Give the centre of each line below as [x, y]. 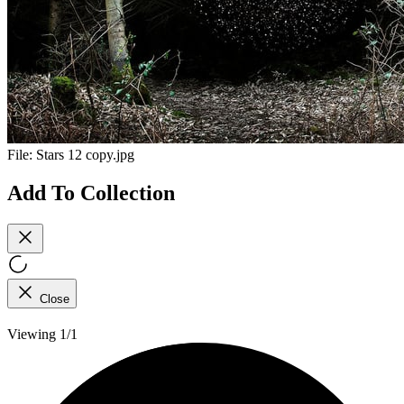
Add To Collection [91, 193]
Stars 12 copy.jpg [85, 155]
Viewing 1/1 [42, 334]
